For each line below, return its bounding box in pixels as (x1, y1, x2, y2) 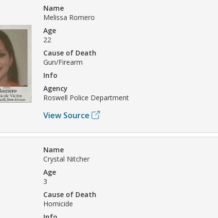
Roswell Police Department (43, 92, 129, 102)
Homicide (43, 199, 73, 208)
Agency (43, 83, 68, 93)
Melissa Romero (43, 12, 95, 22)
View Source (43, 109, 90, 121)
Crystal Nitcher (43, 154, 90, 163)
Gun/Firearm (43, 57, 83, 67)
